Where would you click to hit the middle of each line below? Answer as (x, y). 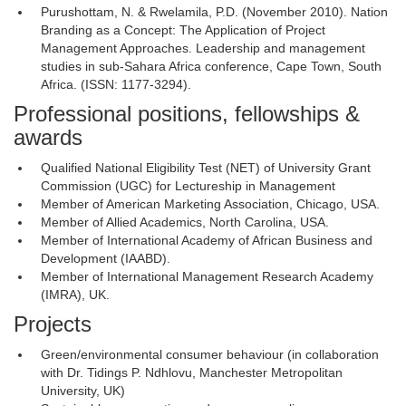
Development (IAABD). (106, 258)
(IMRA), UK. (75, 295)
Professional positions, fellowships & (187, 114)
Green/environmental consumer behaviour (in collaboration (210, 354)
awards (48, 137)
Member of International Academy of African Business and (207, 240)
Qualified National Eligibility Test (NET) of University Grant (206, 168)
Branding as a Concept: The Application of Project (183, 30)
